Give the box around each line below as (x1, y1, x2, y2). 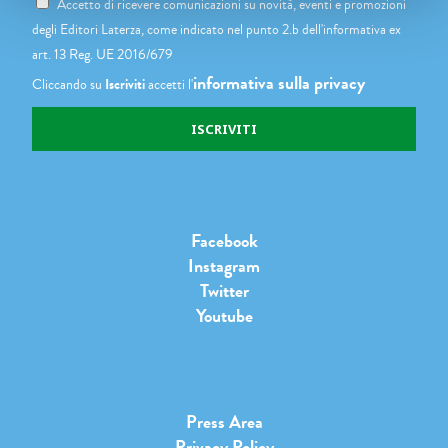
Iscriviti (105, 74, 145, 96)
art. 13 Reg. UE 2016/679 (32, 44, 173, 66)
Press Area (185, 409, 263, 436)
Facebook (190, 227, 258, 254)
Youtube (195, 303, 253, 330)
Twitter (199, 278, 249, 305)
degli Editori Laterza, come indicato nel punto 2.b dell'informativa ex (32, 19, 401, 41)
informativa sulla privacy (193, 70, 365, 97)
